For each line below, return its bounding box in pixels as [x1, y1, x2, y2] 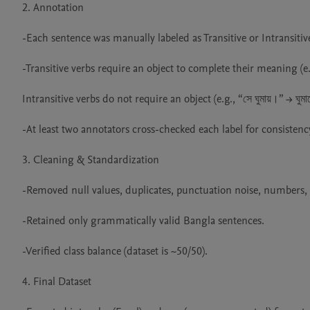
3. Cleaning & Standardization [22, 152, 159, 167]
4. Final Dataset [22, 274, 91, 289]
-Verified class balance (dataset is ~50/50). [22, 244, 208, 259]
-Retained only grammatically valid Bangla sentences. [22, 213, 264, 228]
